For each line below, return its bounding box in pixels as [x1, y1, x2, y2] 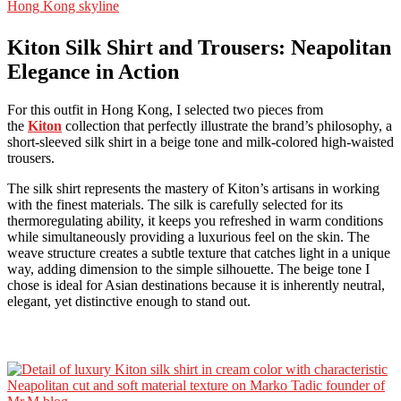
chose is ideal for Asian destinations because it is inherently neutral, [7, 277, 385, 294]
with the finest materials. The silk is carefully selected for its [7, 197, 343, 213]
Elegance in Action [7, 60, 179, 84]
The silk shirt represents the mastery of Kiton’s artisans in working [7, 181, 380, 197]
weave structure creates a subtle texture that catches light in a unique [7, 245, 390, 261]
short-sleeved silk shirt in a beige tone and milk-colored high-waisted [7, 134, 394, 150]
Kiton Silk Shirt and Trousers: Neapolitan [7, 36, 391, 60]
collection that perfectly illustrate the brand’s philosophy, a [62, 118, 392, 134]
